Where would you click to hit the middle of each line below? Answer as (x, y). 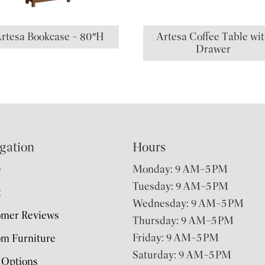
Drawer (214, 49)
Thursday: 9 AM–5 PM (183, 220)
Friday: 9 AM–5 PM (176, 237)
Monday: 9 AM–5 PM (180, 169)
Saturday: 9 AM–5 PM (182, 255)
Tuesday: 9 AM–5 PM (180, 186)
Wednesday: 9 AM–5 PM (188, 203)
